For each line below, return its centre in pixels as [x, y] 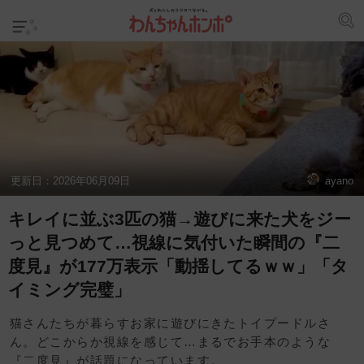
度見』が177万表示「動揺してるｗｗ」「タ [178, 266]
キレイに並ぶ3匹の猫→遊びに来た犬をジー [180, 219]
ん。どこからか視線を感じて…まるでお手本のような [171, 342]
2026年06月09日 [92, 180]
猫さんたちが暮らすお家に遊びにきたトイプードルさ [171, 323]
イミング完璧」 [69, 290]
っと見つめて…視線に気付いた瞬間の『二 [174, 243]
